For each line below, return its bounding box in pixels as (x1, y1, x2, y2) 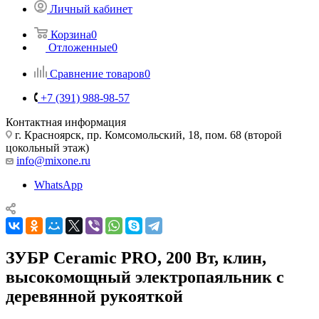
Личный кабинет (50, 2, 132, 15)
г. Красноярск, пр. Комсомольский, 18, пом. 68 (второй (12, 128, 282, 141)
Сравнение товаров (50, 67, 145, 80)
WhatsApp (34, 178, 83, 191)
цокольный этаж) (6, 141, 89, 154)
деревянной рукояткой (6, 286, 183, 305)
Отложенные (48, 41, 112, 53)
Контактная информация (6, 115, 126, 128)
